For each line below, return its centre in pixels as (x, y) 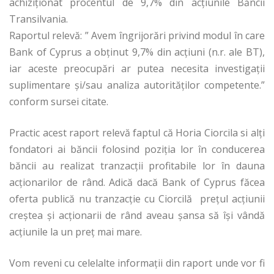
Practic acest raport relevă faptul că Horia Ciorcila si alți (137, 132)
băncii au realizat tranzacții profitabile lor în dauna (137, 165)
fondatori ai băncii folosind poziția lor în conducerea (137, 149)
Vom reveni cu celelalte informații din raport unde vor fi (137, 263)
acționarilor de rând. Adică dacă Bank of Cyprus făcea (137, 182)
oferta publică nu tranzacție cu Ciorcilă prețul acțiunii (137, 198)
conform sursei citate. (59, 101)
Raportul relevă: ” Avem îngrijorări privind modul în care (137, 35)
